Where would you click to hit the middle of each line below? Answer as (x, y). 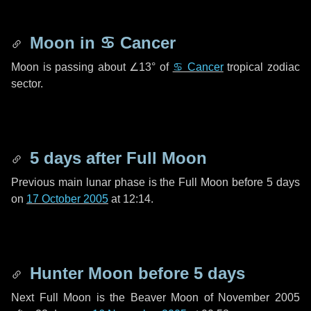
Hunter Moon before (109, 273)
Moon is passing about (70, 67)
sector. (27, 84)
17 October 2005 (67, 199)
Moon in (62, 43)
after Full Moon (144, 158)
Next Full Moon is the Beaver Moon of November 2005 (155, 297)
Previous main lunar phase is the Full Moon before (139, 182)
